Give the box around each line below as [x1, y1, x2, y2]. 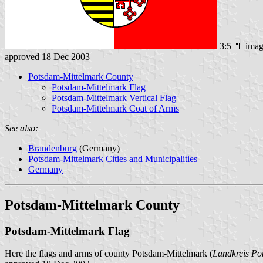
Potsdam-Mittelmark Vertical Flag [52, 92, 176, 103]
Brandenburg [28, 143, 77, 153]
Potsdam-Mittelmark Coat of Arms [52, 103, 179, 113]
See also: [5, 123, 38, 133]
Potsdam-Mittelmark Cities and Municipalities [28, 153, 197, 164]
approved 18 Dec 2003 [5, 51, 90, 62]
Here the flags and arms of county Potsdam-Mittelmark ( [5, 248, 213, 259]
